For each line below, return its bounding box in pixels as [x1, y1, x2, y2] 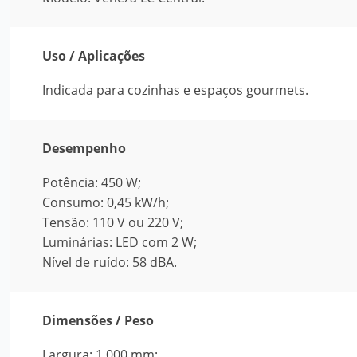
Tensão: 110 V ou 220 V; [42, 214, 183, 231]
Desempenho [42, 139, 126, 157]
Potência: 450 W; [42, 174, 141, 191]
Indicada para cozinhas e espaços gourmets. [42, 81, 308, 99]
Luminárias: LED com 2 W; [42, 233, 197, 251]
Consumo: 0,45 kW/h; [42, 194, 169, 211]
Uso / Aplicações [42, 47, 145, 65]
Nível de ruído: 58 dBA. [42, 253, 177, 271]
